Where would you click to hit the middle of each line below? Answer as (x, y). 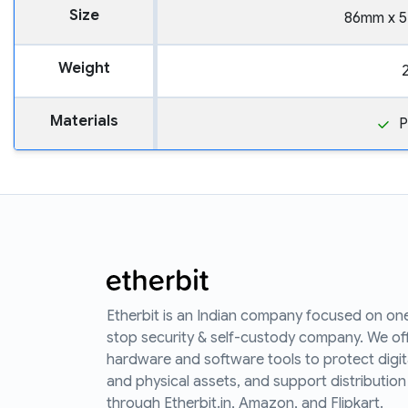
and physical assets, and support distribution (256, 382)
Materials (84, 122)
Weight (84, 69)
